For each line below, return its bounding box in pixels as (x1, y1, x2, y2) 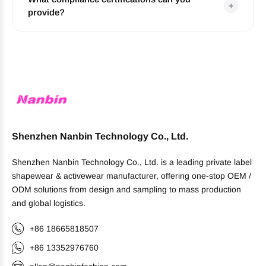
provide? (28, 7, 65, 17)
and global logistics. (12, 198, 85, 208)
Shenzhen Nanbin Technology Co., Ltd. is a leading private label (12, 157, 252, 167)
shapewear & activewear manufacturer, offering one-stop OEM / (12, 170, 251, 180)
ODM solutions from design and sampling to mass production (12, 184, 241, 194)
